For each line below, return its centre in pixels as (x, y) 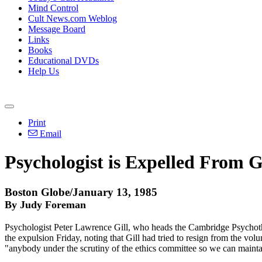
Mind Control (53, 8)
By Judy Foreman (45, 204)
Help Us (44, 71)
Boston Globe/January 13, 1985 (81, 192)
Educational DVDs (63, 61)
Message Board (57, 29)
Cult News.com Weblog (73, 18)
